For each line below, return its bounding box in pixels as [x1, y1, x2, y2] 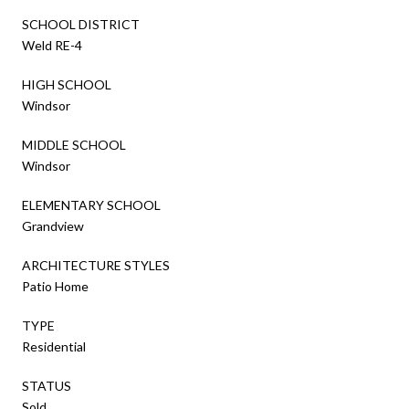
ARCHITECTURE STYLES [22, 257, 170, 273]
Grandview [22, 217, 84, 234]
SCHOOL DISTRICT [22, 16, 140, 32]
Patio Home [22, 278, 89, 294]
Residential [22, 338, 86, 354]
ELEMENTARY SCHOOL [22, 196, 161, 213]
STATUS [22, 377, 71, 393]
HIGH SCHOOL [22, 76, 111, 92]
